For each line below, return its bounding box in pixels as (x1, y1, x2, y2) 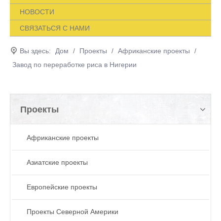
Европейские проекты (27, 183, 97, 191)
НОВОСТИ (20, 7, 54, 16)
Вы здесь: (20, 46, 51, 55)
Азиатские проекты (27, 158, 88, 166)
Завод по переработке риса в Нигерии (12, 60, 137, 69)
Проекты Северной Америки (27, 207, 118, 216)
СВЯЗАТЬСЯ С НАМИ (20, 24, 90, 32)
